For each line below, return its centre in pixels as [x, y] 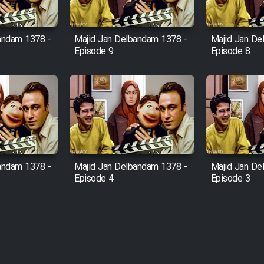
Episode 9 [94, 52]
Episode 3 [230, 179]
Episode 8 [230, 52]
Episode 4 [94, 179]
